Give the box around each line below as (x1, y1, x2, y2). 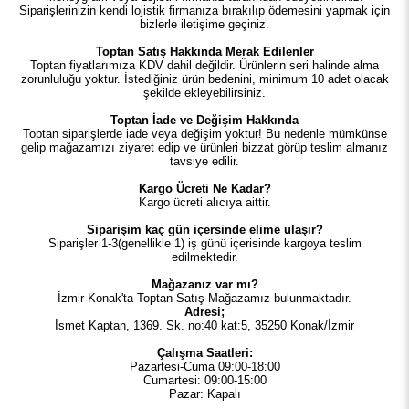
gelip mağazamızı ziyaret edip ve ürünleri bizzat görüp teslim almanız (21, 140, 388, 154)
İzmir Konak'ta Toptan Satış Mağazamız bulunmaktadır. (58, 290, 351, 305)
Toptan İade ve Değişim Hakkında (110, 112, 299, 127)
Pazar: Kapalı (168, 386, 241, 401)
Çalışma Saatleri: (156, 345, 253, 360)
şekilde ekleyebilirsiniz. (143, 85, 266, 100)
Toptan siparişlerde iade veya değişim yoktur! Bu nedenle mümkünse (22, 126, 387, 141)
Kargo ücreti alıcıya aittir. (138, 194, 271, 209)
